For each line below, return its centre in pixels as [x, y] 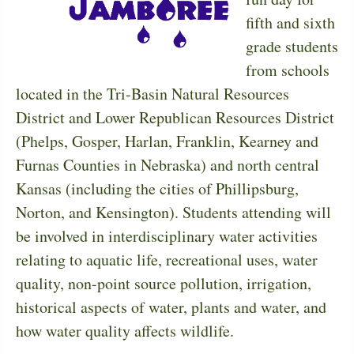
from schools [288, 70]
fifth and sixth [290, 22]
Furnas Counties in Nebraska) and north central [168, 164]
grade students [292, 46]
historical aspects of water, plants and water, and [171, 307]
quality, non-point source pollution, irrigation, [164, 283]
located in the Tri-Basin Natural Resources [153, 93]
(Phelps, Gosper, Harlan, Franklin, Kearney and [167, 141]
